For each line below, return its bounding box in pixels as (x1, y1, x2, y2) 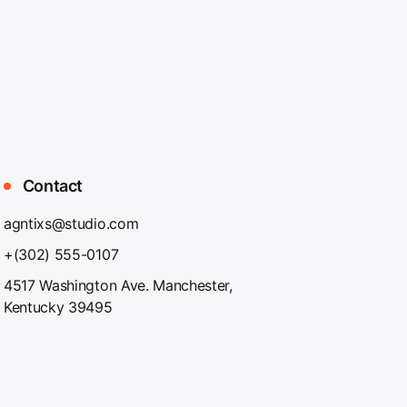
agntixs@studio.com (3, 214, 139, 233)
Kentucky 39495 (3, 298, 113, 316)
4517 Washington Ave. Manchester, (3, 276, 233, 294)
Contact (18, 176, 84, 195)
